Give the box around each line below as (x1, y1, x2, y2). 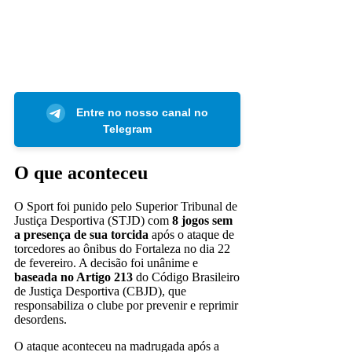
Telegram (103, 122, 152, 135)
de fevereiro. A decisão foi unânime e (14, 255, 198, 269)
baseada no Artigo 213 (14, 269, 133, 284)
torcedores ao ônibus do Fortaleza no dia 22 (14, 241, 230, 255)
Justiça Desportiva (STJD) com (14, 213, 172, 227)
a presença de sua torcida (14, 227, 148, 241)
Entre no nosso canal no (73, 105, 209, 119)
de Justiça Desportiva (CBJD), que (14, 284, 186, 298)
